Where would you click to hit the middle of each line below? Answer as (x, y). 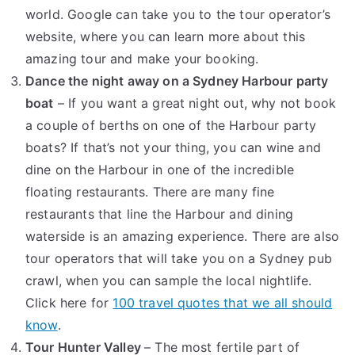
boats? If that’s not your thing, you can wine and (173, 148)
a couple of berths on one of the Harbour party (171, 126)
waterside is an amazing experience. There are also (183, 237)
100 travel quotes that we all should (223, 303)
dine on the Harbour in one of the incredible (160, 170)
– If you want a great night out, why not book (195, 103)
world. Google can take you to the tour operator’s (178, 15)
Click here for (69, 303)
